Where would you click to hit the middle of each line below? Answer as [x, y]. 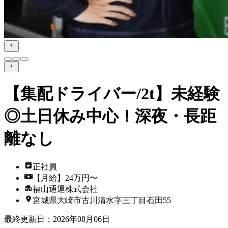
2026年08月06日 [81, 219]
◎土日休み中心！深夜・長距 [110, 116]
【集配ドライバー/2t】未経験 [112, 94]
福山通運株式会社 [65, 189]
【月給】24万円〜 [65, 178]
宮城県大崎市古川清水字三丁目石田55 [102, 200]
